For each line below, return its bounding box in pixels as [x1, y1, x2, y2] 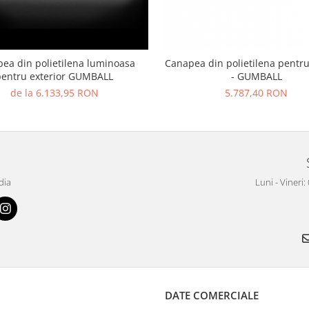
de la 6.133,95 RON [10, 86, 99, 100]
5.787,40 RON [225, 86, 288, 100]
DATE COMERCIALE [165, 288, 259, 303]
